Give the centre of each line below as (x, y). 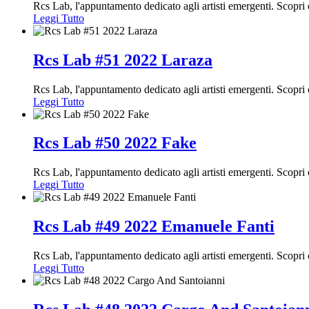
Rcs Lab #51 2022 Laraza (123, 60)
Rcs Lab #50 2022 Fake (115, 143)
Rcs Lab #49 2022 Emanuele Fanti (154, 227)
